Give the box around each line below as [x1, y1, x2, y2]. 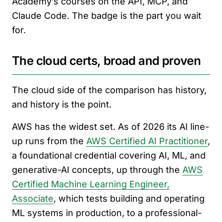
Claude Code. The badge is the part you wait [12, 10, 201, 21]
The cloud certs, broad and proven [12, 54, 201, 68]
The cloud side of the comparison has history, [12, 85, 207, 95]
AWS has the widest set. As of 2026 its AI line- [12, 121, 209, 132]
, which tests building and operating [54, 193, 205, 204]
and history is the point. [12, 99, 111, 110]
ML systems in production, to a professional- [12, 208, 202, 218]
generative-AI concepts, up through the [12, 165, 182, 175]
